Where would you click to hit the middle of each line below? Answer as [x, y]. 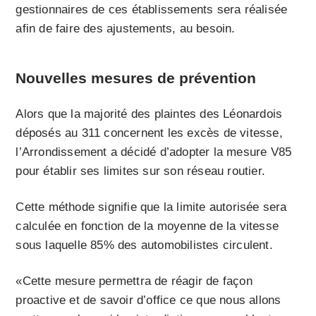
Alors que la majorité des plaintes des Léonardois [149, 114]
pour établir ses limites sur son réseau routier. [141, 171]
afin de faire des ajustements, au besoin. [126, 28]
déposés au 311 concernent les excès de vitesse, [149, 133]
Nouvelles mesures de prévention [136, 78]
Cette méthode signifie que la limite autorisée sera [151, 207]
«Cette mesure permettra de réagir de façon [134, 281]
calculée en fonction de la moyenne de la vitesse [147, 226]
